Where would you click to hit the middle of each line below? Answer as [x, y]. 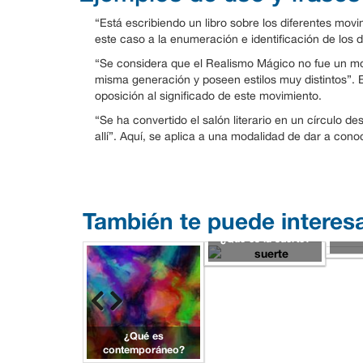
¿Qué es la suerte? [265, 238]
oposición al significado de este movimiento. [208, 95]
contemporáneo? [143, 349]
